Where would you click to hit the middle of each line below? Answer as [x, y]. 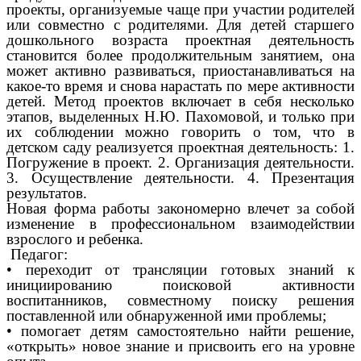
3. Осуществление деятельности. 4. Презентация [180, 178]
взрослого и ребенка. [75, 239]
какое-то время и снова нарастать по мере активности [180, 86]
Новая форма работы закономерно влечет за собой [180, 209]
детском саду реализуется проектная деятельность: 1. [180, 147]
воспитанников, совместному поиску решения [180, 301]
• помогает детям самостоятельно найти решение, [180, 331]
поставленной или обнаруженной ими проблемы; [166, 316]
